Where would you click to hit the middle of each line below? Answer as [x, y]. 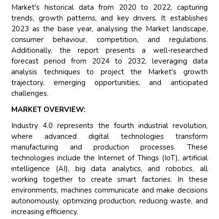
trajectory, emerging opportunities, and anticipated [109, 83]
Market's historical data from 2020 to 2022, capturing [109, 8]
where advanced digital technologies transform [109, 137]
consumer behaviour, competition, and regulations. [109, 40]
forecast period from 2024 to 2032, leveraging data [109, 61]
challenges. [30, 94]
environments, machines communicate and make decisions [109, 190]
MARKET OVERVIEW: [49, 110]
